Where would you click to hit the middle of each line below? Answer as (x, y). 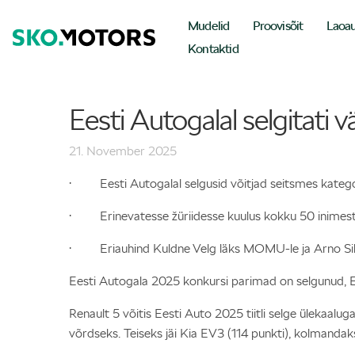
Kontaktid (213, 49)
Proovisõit (278, 26)
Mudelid (209, 26)
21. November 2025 (123, 151)
